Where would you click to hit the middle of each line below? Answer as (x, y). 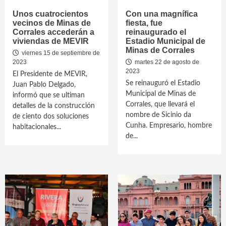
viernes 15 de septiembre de (60, 53)
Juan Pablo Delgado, (44, 85)
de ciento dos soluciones (51, 117)
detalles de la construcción (54, 106)
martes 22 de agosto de (166, 62)
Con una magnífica (162, 14)
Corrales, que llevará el (160, 104)
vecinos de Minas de (52, 23)
